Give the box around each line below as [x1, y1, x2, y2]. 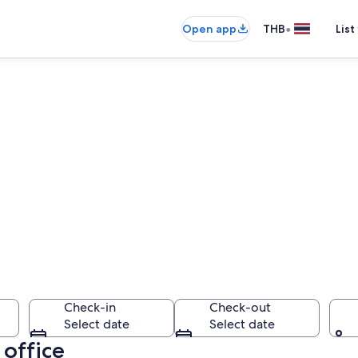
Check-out [209, 299, 271, 316]
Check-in [64, 299, 116, 316]
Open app [182, 22, 237, 36]
